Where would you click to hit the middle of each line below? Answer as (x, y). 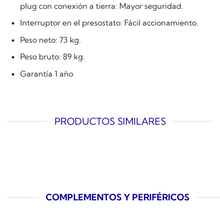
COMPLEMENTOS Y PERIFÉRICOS (117, 197)
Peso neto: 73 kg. (50, 40)
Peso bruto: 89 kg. (52, 57)
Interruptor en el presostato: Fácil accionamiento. (109, 23)
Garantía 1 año (46, 73)
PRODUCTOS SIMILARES (110, 121)
